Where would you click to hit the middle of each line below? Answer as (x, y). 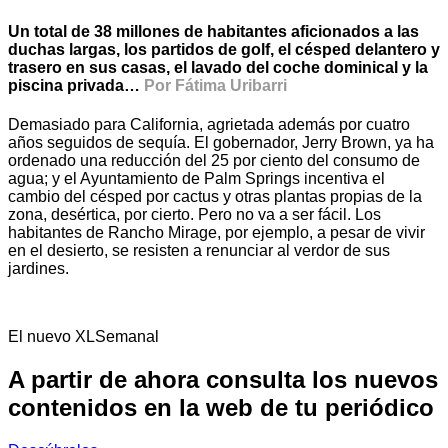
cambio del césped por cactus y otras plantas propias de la (215, 197)
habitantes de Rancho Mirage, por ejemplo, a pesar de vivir (216, 233)
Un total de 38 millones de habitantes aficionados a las (213, 31)
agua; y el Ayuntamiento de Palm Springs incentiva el (196, 179)
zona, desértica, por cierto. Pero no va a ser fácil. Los (194, 215)
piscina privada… (74, 85)
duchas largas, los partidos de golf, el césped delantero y (224, 49)
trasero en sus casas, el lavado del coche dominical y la (218, 67)
